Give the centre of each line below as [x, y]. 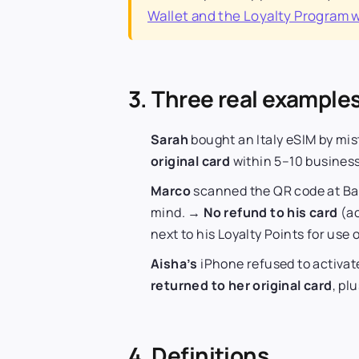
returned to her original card [242, 285]
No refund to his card [271, 212]
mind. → [177, 212]
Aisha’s [174, 263]
